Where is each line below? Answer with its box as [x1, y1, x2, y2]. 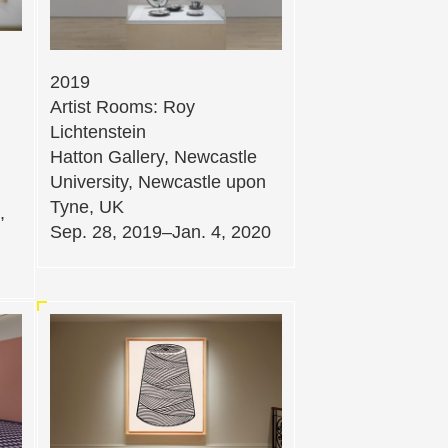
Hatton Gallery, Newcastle [50, 146, 257, 167]
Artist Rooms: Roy [50, 96, 195, 117]
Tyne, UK [50, 196, 124, 217]
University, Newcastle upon [50, 171, 266, 192]
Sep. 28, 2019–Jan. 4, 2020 [50, 221, 271, 242]
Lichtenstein [50, 121, 146, 142]
